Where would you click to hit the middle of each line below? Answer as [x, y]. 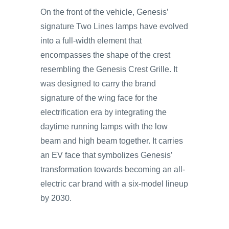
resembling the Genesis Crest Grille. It [109, 69]
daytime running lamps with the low [104, 126]
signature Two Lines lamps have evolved [114, 26]
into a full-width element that [91, 40]
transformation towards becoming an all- [113, 169]
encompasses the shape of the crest [105, 55]
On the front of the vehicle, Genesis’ [104, 12]
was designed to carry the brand [98, 83]
